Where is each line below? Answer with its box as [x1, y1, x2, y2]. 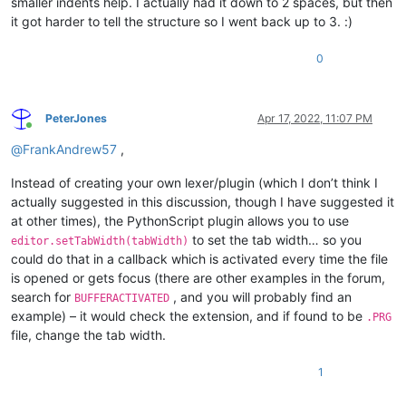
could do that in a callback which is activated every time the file [11, 250, 388, 266]
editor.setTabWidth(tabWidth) [11, 234, 188, 247]
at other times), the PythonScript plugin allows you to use [11, 212, 349, 228]
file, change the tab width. [11, 326, 166, 343]
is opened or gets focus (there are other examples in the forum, [11, 269, 385, 285]
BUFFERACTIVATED [74, 291, 169, 304]
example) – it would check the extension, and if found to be [11, 307, 366, 324]
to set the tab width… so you [188, 231, 362, 247]
